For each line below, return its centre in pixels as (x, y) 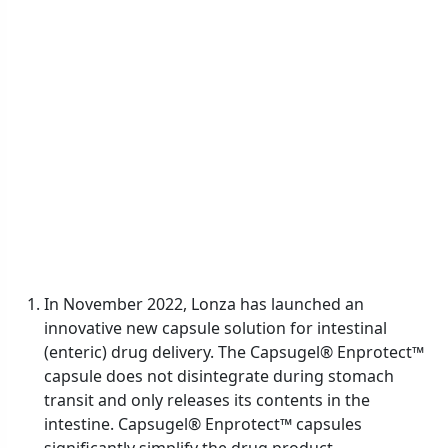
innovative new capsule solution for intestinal (215, 327)
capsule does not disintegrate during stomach (219, 375)
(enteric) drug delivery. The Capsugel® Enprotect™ (234, 351)
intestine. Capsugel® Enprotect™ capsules (203, 423)
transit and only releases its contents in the (207, 399)
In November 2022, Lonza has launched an (204, 303)
